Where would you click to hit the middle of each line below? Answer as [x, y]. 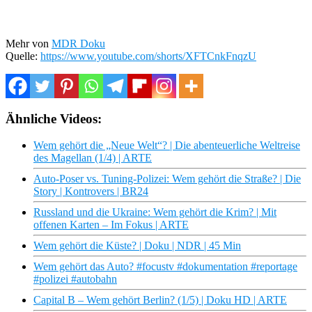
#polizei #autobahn [75, 279]
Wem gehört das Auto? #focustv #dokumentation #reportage [165, 267]
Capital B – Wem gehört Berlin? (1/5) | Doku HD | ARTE [160, 300]
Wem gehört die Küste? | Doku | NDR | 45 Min [137, 246]
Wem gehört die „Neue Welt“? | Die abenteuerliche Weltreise [167, 146]
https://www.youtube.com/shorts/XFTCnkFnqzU [148, 56]
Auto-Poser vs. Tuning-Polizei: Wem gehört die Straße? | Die [167, 179]
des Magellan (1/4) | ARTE [93, 158]
